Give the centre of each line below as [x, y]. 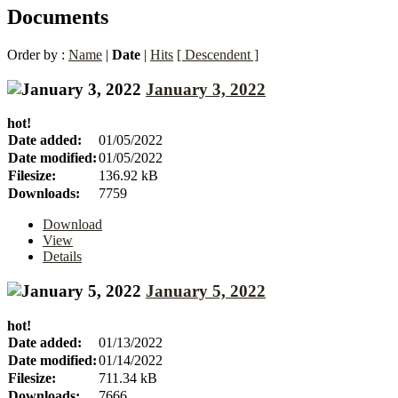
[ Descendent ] [218, 54]
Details [62, 257]
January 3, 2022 [206, 89]
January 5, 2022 [206, 291]
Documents [58, 16]
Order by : [38, 54]
